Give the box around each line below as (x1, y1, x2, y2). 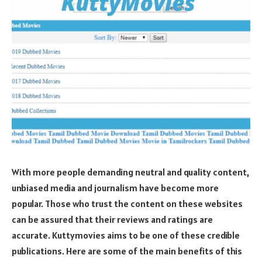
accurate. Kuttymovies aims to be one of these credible (12, 229, 240, 241)
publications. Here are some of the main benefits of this (12, 244, 242, 257)
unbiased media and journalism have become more (12, 181, 219, 194)
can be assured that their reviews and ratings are (12, 213, 213, 225)
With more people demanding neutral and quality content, (12, 166, 249, 178)
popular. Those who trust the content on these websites (12, 197, 243, 209)
